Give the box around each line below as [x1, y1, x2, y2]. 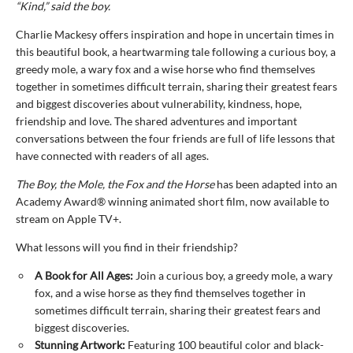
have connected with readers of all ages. [16, 149, 211, 163]
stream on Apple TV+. [16, 212, 121, 226]
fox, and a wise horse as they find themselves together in [35, 286, 306, 300]
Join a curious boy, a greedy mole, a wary [133, 269, 333, 283]
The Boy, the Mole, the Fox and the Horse [16, 177, 214, 191]
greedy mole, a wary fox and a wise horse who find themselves [16, 62, 315, 76]
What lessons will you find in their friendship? [16, 240, 238, 255]
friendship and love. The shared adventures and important [16, 114, 297, 128]
